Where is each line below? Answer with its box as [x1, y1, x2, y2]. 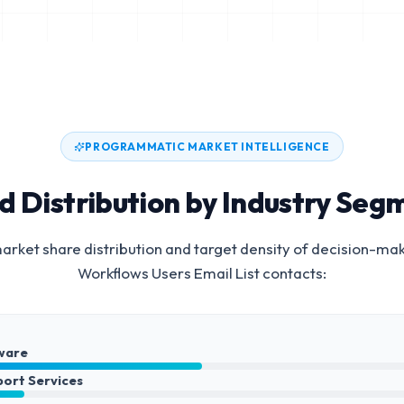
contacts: [260, 263, 326, 282]
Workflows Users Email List [78, 263, 260, 282]
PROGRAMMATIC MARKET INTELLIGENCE [85, 140, 330, 153]
